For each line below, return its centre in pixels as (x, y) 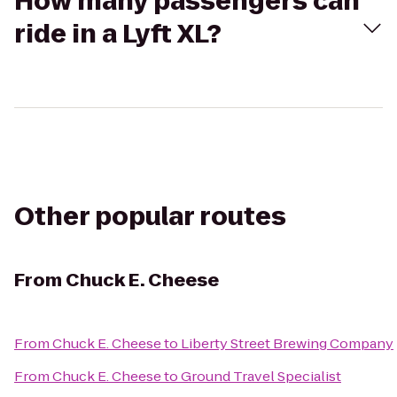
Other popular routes (150, 217)
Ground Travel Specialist (261, 376)
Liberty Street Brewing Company (287, 343)
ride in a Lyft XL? (118, 34)
